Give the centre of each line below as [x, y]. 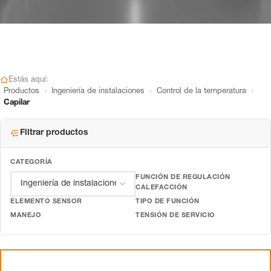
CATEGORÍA [31, 162]
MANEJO [26, 216]
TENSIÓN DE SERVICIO [175, 216]
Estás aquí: [28, 80]
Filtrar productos [54, 133]
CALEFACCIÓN [162, 188]
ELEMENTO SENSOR [46, 202]
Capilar [17, 103]
